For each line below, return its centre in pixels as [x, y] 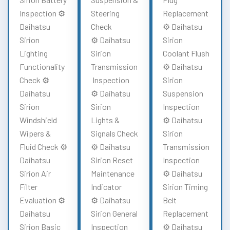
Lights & [106, 120]
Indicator [107, 186]
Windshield [38, 120]
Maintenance [113, 173]
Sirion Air [35, 173]
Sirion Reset [112, 160]
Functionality [42, 66]
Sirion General [114, 213]
